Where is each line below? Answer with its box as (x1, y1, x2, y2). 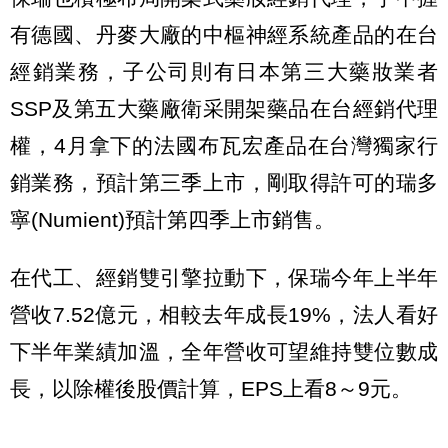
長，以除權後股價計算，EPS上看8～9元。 (10, 376, 412, 400)
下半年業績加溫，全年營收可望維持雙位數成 (10, 339, 438, 363)
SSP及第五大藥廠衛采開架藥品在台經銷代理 (10, 96, 438, 120)
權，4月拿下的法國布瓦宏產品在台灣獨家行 (10, 133, 438, 157)
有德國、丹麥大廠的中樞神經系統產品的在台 (10, 22, 438, 46)
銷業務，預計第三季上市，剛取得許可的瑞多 (10, 170, 438, 194)
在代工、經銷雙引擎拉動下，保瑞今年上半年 (10, 265, 438, 289)
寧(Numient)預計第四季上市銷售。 (10, 207, 335, 231)
